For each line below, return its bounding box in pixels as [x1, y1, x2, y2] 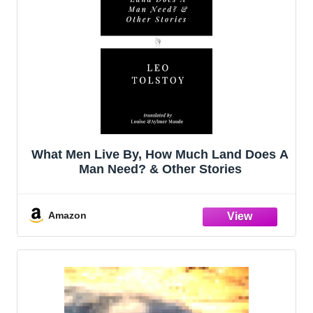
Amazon [48, 209, 87, 221]
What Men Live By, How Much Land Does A [31, 147, 289, 161]
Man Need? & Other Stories [78, 161, 242, 176]
